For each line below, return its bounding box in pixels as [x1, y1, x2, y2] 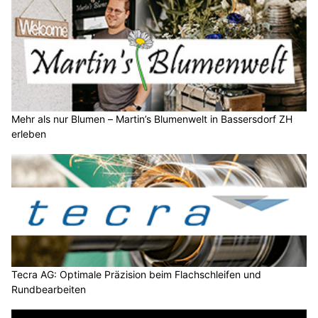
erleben [11, 128, 46, 140]
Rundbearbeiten [11, 283, 86, 296]
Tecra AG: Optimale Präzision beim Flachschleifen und [11, 268, 261, 281]
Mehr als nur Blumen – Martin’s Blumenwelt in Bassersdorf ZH [11, 113, 292, 125]
